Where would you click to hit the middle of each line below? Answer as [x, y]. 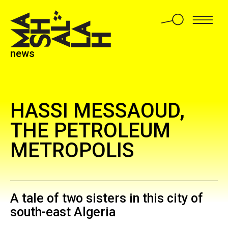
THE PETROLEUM [90, 130]
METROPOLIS [72, 150]
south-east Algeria [63, 212]
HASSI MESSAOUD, [97, 110]
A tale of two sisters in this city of [106, 198]
